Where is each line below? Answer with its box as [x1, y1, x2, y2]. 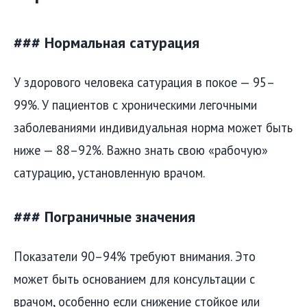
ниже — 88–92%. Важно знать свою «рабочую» [14, 141, 268, 158]
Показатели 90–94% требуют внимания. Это [14, 247, 256, 265]
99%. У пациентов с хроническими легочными [14, 96, 257, 113]
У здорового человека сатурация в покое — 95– [14, 73, 275, 90]
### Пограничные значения [14, 206, 195, 226]
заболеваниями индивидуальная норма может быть [14, 119, 293, 136]
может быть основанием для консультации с [14, 270, 255, 287]
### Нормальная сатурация [14, 32, 199, 52]
